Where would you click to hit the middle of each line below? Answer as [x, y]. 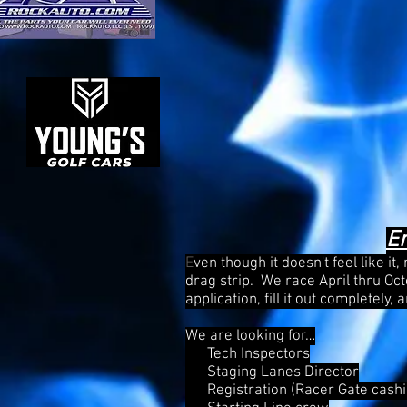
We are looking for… [250, 336]
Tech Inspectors [248, 354]
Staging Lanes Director [272, 372]
